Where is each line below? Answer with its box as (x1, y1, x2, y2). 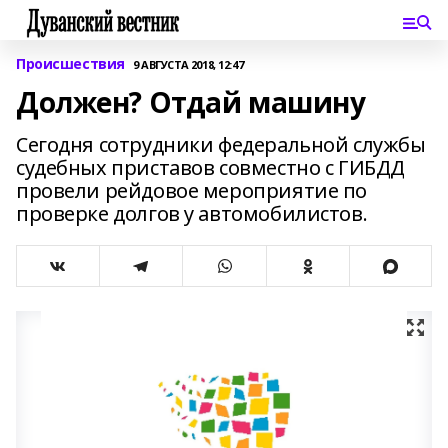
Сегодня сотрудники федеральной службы (16, 131, 426, 158)
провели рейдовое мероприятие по (16, 177, 367, 204)
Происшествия (16, 54, 125, 73)
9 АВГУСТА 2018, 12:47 (132, 56, 244, 72)
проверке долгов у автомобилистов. (16, 200, 368, 227)
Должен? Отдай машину (16, 83, 366, 121)
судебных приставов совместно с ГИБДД (16, 154, 405, 181)
